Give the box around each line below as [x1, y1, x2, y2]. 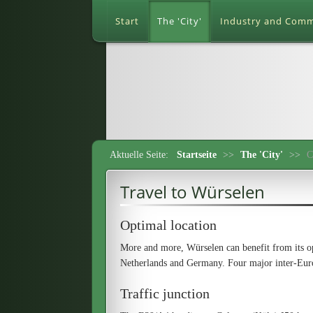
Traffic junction [120, 286, 210, 301]
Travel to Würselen [120, 180, 265, 203]
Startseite [177, 150, 217, 160]
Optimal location [120, 217, 217, 233]
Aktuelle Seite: [110, 150, 174, 160]
